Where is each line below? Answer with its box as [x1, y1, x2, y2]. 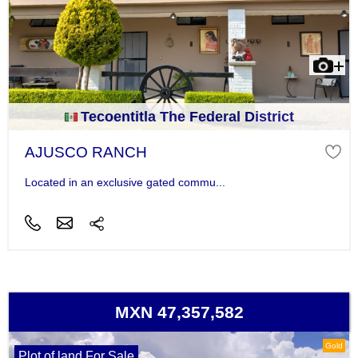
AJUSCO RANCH [24, 144, 147, 161]
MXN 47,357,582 [114, 302, 244, 321]
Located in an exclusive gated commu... [24, 176, 225, 189]
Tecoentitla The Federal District [80, 109, 294, 125]
